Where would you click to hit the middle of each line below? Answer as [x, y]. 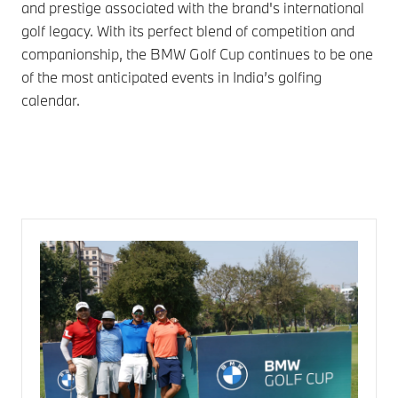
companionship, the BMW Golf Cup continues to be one [197, 53]
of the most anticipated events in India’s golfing [171, 76]
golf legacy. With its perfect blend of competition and [188, 30]
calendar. [51, 99]
